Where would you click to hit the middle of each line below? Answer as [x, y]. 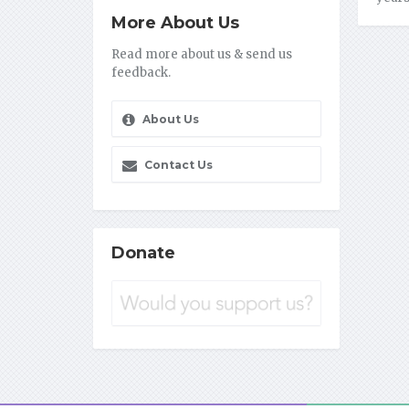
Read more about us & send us [202, 55]
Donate [143, 253]
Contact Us [177, 165]
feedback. [141, 73]
